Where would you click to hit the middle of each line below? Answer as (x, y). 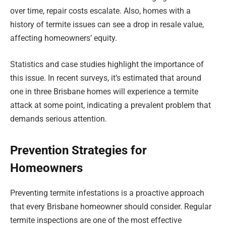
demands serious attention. (59, 119)
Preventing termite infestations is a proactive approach (107, 193)
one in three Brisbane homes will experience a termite (104, 91)
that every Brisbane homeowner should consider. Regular (111, 206)
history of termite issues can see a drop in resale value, (107, 25)
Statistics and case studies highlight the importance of (107, 64)
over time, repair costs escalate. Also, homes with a (100, 11)
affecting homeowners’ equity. (64, 38)
